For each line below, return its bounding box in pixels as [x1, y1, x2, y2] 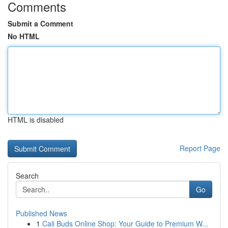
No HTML [8, 31, 40, 41]
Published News [16, 208, 67, 218]
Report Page [180, 143, 220, 153]
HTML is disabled [8, 115, 64, 125]
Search [16, 170, 39, 181]
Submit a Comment [8, 18, 73, 28]
